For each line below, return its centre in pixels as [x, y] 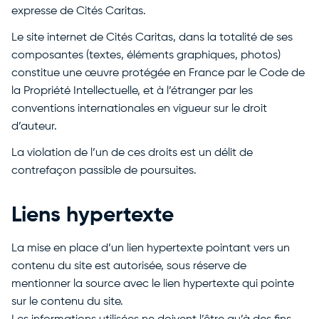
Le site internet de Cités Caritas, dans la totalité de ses [152, 38]
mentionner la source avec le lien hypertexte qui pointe [153, 284]
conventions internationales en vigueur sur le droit [139, 109]
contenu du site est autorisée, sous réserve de [129, 266]
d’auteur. [34, 127]
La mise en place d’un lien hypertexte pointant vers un [151, 249]
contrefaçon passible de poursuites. [104, 171]
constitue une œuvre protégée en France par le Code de [158, 73]
